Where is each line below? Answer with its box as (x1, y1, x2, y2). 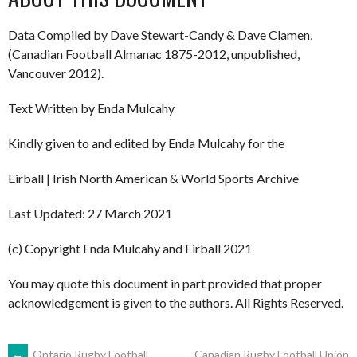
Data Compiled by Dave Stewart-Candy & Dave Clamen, (8, 26, 312, 42)
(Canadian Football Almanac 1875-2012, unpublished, (8, 45, 300, 61)
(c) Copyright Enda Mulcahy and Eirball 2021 (8, 240, 252, 256)
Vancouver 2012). (8, 65, 104, 80)
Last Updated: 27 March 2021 (8, 205, 172, 221)
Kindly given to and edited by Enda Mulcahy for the (8, 135, 284, 151)
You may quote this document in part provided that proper (8, 275, 322, 291)
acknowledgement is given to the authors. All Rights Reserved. (8, 294, 343, 310)
